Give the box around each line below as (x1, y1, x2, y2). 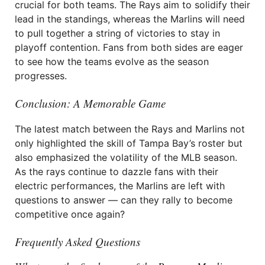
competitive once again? (15, 208, 125, 220)
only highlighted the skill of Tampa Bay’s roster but (15, 137, 243, 149)
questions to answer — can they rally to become (15, 194, 232, 206)
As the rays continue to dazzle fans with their (15, 166, 218, 177)
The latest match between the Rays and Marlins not (15, 123, 245, 135)
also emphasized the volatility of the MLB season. (15, 151, 237, 163)
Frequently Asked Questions (15, 234, 140, 249)
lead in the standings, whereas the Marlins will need (15, 13, 245, 25)
